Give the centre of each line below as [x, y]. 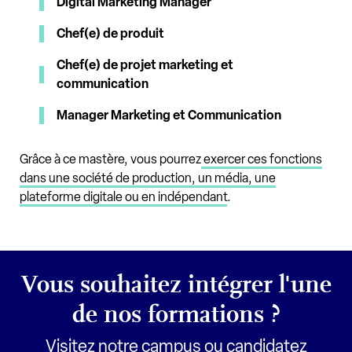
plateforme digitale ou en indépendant [123, 196]
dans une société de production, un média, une [148, 178]
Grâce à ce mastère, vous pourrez [110, 159]
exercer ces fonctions [262, 159]
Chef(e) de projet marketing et [145, 64]
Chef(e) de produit [110, 33]
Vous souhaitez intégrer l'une [176, 284]
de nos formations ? [176, 314]
